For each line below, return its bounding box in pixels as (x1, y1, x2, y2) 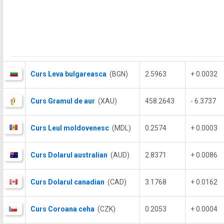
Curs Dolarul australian (30, 151, 107, 159)
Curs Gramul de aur (30, 97, 95, 105)
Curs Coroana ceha (30, 205, 94, 213)
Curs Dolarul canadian (30, 178, 104, 186)
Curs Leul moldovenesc (30, 124, 109, 132)
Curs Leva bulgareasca (30, 70, 106, 78)
